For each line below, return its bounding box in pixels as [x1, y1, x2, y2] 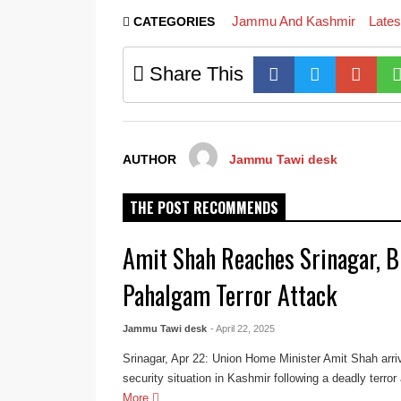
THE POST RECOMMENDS [130, 197, 278, 218]
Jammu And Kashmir [231, 13, 355, 29]
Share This [144, 62, 243, 85]
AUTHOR [123, 153, 176, 166]
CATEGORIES [130, 14, 218, 29]
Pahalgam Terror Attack [123, 277, 337, 313]
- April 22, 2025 [210, 323, 276, 334]
